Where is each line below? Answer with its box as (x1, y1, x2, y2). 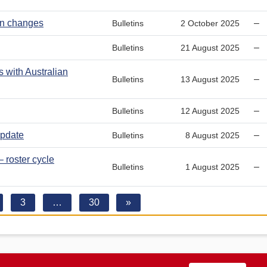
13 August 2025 (181, 74, 240, 84)
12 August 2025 (181, 105, 240, 116)
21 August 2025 (181, 42, 240, 52)
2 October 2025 (181, 18, 240, 28)
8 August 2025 (185, 130, 240, 140)
